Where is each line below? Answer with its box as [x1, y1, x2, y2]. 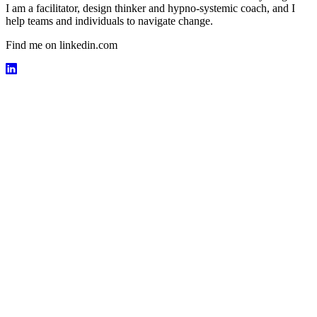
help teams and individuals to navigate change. [6, 14, 213, 27]
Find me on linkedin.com [6, 38, 117, 51]
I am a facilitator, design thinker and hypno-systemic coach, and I [6, 1, 295, 14]
